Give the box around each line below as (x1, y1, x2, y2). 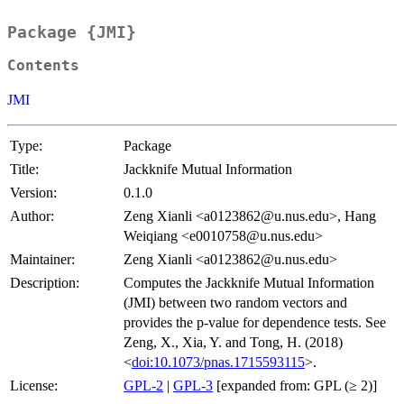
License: (10, 378, 58, 394)
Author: (10, 208, 54, 225)
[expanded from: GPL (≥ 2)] (213, 378, 377, 394)
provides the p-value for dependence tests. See (124, 315, 386, 331)
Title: (10, 161, 39, 178)
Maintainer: (10, 252, 75, 268)
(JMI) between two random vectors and (124, 295, 347, 311)
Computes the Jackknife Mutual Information (124, 275, 374, 291)
